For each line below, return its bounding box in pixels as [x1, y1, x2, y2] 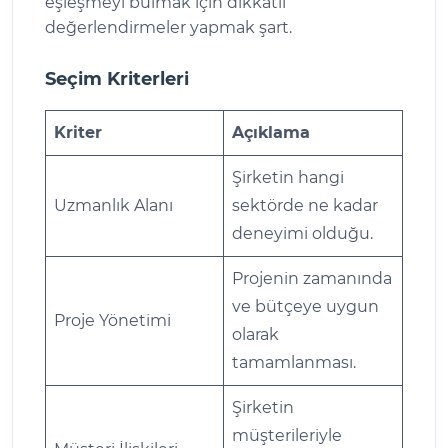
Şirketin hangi [232, 167, 344, 187]
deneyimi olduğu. [232, 223, 373, 243]
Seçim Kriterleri [45, 67, 189, 90]
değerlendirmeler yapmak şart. [45, 17, 292, 37]
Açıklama [232, 122, 310, 142]
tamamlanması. [232, 352, 356, 372]
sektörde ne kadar [232, 195, 378, 215]
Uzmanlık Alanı [54, 195, 173, 215]
